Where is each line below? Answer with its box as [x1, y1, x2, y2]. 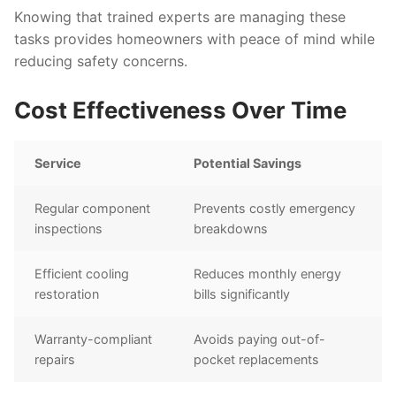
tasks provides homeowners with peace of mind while [14, 29, 375, 48]
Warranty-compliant [34, 331, 153, 347]
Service [34, 156, 82, 171]
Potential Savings [194, 156, 302, 171]
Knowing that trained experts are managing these [14, 7, 346, 26]
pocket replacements [194, 352, 320, 368]
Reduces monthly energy [194, 266, 342, 282]
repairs [34, 352, 76, 368]
